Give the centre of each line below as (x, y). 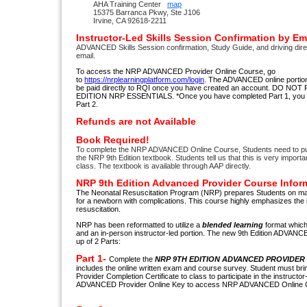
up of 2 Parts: (98, 242)
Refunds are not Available (136, 122)
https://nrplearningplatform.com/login (144, 80)
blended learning (233, 225)
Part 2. (87, 105)
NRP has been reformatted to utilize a (139, 225)
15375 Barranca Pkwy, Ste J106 (147, 13)
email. (86, 56)
